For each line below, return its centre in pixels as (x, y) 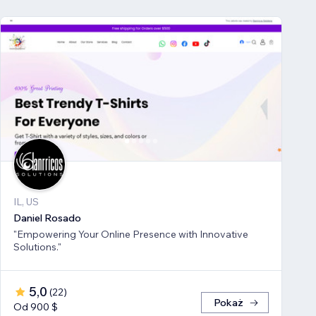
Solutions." (37, 247)
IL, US (26, 202)
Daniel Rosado (47, 218)
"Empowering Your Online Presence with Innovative (131, 235)
